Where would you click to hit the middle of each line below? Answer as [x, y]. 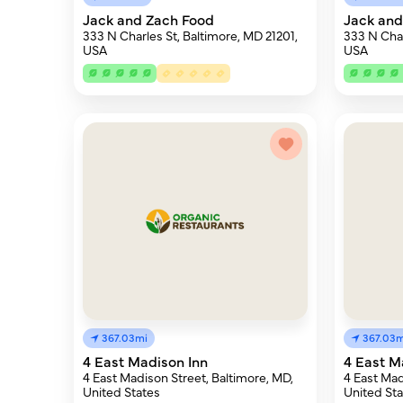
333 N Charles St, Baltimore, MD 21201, [190, 35]
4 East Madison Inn [145, 361]
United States [121, 391]
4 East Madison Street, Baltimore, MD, [188, 377]
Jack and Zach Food [148, 19]
